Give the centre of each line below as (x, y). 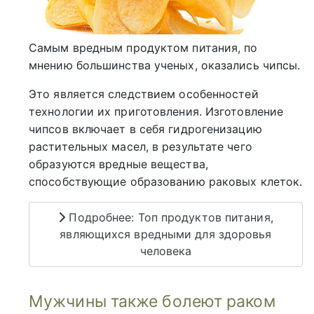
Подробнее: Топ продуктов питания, (169, 218)
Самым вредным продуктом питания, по (143, 47)
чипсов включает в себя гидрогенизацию (145, 129)
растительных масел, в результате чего (141, 146)
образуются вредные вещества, (118, 164)
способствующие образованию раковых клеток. (166, 181)
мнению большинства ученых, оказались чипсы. (165, 65)
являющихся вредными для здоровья (166, 234)
